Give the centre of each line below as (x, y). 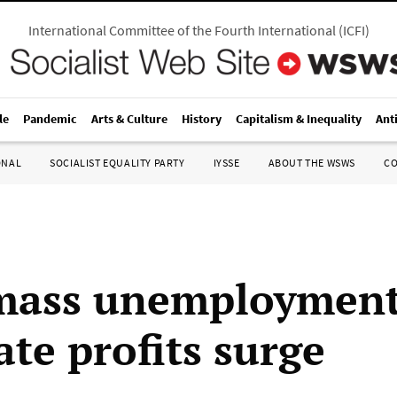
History (202, 119)
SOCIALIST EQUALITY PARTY (117, 163)
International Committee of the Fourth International (182, 30)
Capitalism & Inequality (299, 119)
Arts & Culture (129, 119)
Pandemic (50, 119)
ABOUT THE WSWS (311, 163)
